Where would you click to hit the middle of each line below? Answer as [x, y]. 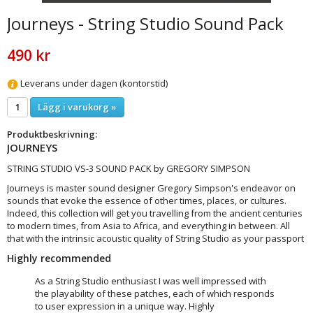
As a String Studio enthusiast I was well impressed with [151, 281]
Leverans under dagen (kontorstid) [93, 83]
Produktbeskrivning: [52, 134]
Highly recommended [59, 258]
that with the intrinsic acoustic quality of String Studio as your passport [155, 238]
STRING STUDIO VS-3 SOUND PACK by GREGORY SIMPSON [129, 168]
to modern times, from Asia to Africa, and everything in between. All [148, 225]
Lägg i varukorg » [77, 107]
